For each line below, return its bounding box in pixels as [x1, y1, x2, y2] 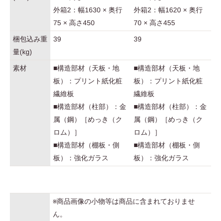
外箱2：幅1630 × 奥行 [53, 5, 122, 14]
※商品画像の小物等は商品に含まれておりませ [53, 197, 195, 205]
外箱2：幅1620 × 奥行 [134, 5, 203, 14]
